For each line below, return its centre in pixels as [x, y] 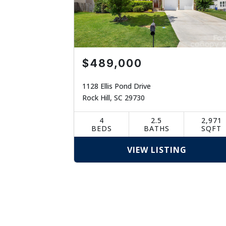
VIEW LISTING [157, 150]
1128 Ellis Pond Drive [117, 86]
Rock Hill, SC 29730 [114, 98]
